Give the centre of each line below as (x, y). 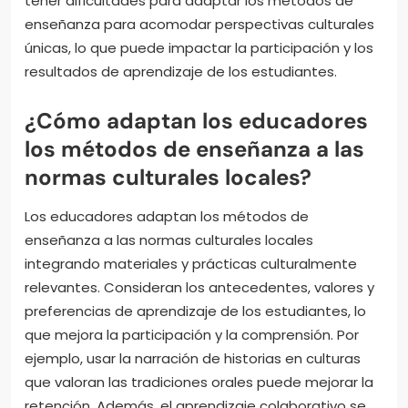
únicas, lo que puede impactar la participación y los (199, 48)
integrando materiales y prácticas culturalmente (191, 264)
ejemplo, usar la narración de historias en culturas (193, 359)
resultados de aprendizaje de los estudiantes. (181, 72)
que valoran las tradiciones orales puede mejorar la (199, 382)
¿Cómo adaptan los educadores (196, 121)
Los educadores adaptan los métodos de (167, 217)
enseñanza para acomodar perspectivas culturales (199, 25)
